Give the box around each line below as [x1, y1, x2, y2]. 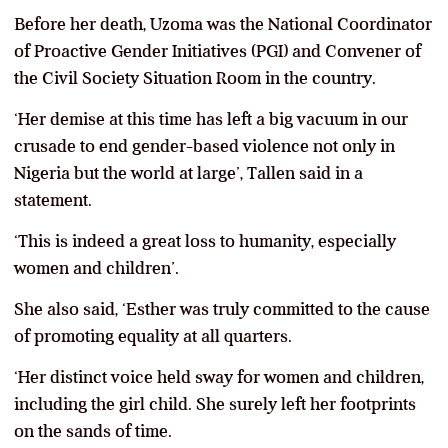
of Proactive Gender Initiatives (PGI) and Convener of [14, 40, 421, 61]
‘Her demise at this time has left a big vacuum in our [14, 108, 408, 129]
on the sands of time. [14, 420, 172, 441]
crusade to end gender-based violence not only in [14, 135, 395, 156]
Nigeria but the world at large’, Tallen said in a [14, 162, 363, 183]
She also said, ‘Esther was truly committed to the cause [14, 298, 430, 319]
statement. [14, 189, 92, 210]
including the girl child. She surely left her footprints [14, 393, 416, 414]
